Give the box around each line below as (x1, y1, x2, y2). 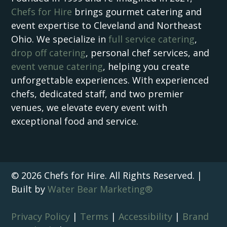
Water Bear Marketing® (48, 183, 153, 196)
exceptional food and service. (11, 115, 139, 128)
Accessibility (119, 210, 173, 223)
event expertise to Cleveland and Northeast (11, 19, 202, 32)
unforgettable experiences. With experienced (11, 74, 209, 87)
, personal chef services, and (86, 47, 210, 59)
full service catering (108, 33, 195, 46)
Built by (11, 183, 48, 196)
